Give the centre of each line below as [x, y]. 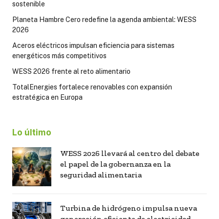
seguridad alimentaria [101, 175]
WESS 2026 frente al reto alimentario [71, 71]
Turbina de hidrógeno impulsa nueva [129, 208]
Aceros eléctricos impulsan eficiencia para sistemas [93, 45]
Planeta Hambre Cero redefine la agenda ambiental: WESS [104, 19]
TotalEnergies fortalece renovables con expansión [92, 87]
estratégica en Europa [47, 97]
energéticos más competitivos [59, 55]
